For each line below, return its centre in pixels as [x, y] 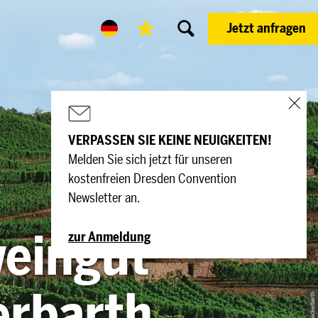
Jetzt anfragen [266, 28]
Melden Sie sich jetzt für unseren [150, 160]
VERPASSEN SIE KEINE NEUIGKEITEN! [170, 141]
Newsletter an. [104, 198]
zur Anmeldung [109, 237]
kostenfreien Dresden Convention [152, 179]
